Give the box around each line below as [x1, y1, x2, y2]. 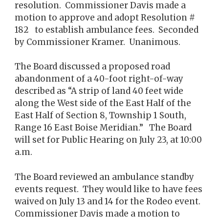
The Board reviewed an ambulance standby [15, 171, 194, 182]
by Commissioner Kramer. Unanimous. [15, 36, 180, 47]
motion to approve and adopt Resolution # [15, 12, 195, 23]
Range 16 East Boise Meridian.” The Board [15, 122, 192, 133]
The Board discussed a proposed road [15, 61, 170, 72]
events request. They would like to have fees [15, 183, 202, 195]
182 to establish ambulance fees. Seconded [15, 24, 198, 35]
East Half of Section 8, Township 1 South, [15, 110, 186, 121]
